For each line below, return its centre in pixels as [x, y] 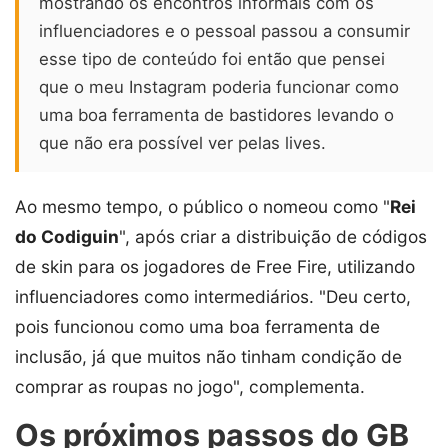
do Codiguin [67, 237]
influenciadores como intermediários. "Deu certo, [213, 297]
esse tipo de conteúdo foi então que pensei [212, 59]
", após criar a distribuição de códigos [273, 237]
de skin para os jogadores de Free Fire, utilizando [215, 267]
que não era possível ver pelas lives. [182, 143]
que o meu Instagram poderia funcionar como [219, 87]
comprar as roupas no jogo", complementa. [190, 387]
